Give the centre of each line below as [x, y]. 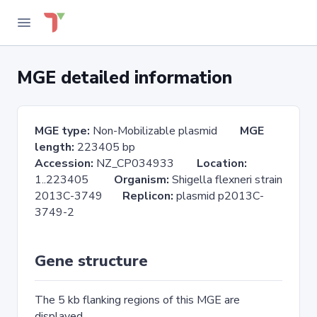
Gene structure [91, 261]
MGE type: [62, 131]
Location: [222, 163]
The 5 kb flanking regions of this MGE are [137, 300]
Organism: [142, 180]
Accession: [64, 163]
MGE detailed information [125, 78]
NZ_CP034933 [145, 163]
